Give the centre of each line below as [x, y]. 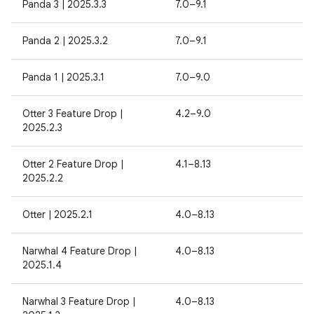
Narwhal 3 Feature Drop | [79, 301]
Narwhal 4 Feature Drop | [80, 251]
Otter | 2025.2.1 [57, 214]
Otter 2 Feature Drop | [73, 164]
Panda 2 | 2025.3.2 [65, 41]
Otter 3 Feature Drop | [73, 114]
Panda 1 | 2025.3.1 [63, 77]
